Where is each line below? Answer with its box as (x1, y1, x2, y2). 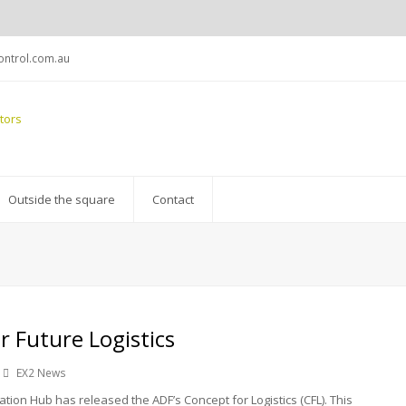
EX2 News (16, 365, 66, 381)
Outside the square (8, 191, 115, 208)
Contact (152, 191, 194, 208)
